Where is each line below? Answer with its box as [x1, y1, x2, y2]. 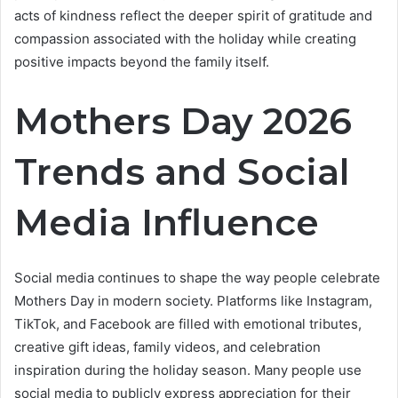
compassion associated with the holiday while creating [14, 30, 356, 48]
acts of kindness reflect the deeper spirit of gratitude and [14, 7, 372, 25]
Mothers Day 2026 [14, 99, 352, 144]
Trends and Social [14, 149, 350, 195]
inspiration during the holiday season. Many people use [14, 361, 362, 378]
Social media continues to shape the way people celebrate [14, 268, 380, 286]
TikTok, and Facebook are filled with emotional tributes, [14, 314, 362, 332]
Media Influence [14, 200, 319, 245]
